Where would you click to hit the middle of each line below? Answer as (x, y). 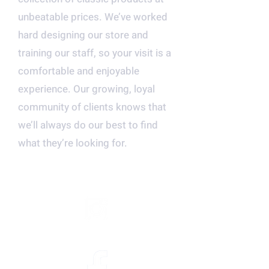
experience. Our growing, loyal (86, 89)
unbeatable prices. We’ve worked (93, 17)
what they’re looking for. (73, 143)
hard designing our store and (83, 35)
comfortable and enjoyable (79, 71)
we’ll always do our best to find (88, 125)
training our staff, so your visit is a (95, 53)
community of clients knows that (92, 107)
